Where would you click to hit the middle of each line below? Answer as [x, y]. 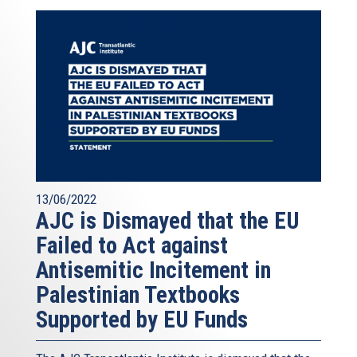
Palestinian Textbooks [138, 294]
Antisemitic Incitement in [153, 270]
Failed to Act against [132, 245]
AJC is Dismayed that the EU [167, 220]
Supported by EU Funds [142, 319]
